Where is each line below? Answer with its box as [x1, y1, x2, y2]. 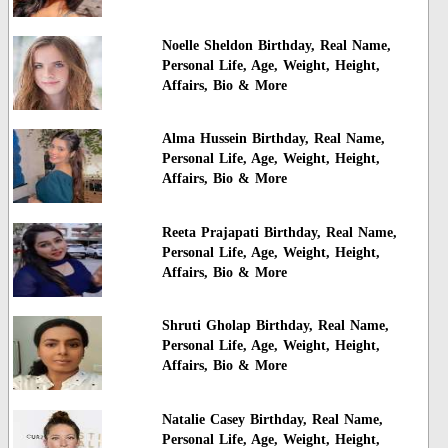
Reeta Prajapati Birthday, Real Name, [161, 224, 397, 240]
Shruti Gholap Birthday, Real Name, [161, 318, 389, 334]
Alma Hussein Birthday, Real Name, [161, 131, 385, 147]
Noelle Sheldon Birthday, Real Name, [161, 38, 391, 54]
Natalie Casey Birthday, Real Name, [161, 411, 383, 427]
